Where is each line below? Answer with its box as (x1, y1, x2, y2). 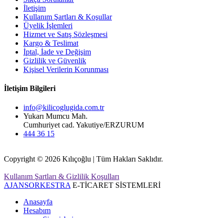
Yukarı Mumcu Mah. (23, 112, 88, 121)
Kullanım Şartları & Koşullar (23, 12, 112, 21)
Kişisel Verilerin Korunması (23, 65, 109, 73)
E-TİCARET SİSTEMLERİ (71, 181, 161, 190)
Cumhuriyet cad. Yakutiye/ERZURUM (23, 121, 144, 129)
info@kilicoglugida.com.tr (23, 103, 104, 112)
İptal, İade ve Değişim (23, 47, 91, 56)
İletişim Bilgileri (4, 84, 55, 92)
